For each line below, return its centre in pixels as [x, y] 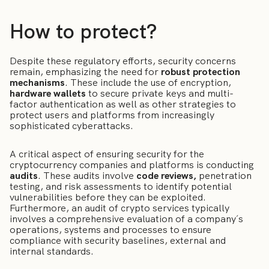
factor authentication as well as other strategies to [123, 104]
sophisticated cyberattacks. [71, 126]
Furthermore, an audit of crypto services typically [119, 208]
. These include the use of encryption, [148, 83]
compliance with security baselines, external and [118, 240]
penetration [225, 175]
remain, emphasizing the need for [85, 72]
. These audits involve [87, 175]
